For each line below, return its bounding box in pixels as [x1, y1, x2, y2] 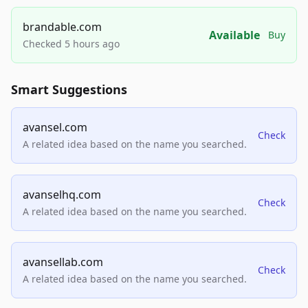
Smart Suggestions [11, 81, 127, 98]
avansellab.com [23, 254, 103, 270]
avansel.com [23, 120, 87, 135]
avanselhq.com [23, 187, 101, 203]
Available [209, 27, 260, 43]
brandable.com [23, 19, 102, 35]
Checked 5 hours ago [23, 37, 120, 51]
